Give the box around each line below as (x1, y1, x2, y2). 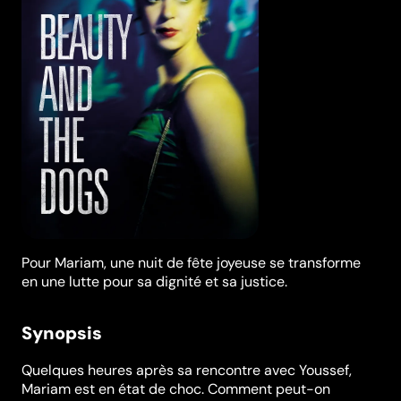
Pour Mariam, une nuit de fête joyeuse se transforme (21, 253, 361, 273)
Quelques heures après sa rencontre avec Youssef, (21, 360, 352, 380)
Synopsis (21, 321, 102, 346)
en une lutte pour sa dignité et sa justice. (21, 272, 287, 292)
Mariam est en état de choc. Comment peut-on (21, 379, 330, 398)
